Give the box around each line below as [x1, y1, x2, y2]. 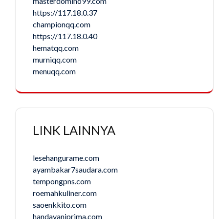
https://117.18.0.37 [33, 7, 97, 17]
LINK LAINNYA [33, 122, 115, 137]
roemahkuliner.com [33, 188, 97, 197]
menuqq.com [33, 66, 76, 76]
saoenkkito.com [33, 199, 87, 209]
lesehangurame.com [33, 153, 99, 162]
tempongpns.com [33, 176, 91, 186]
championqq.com [33, 19, 90, 29]
